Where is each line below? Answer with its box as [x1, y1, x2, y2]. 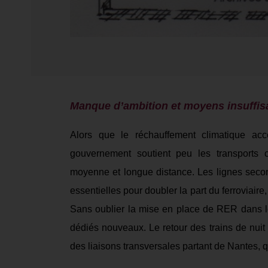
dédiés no [70, 223, 113, 233]
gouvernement [70, 148, 137, 159]
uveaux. [112, 223, 150, 233]
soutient [136, 148, 176, 159]
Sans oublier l [70, 204, 130, 214]
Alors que [70, 130, 121, 140]
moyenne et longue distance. [70, 167, 198, 177]
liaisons [88, 241, 123, 251]
